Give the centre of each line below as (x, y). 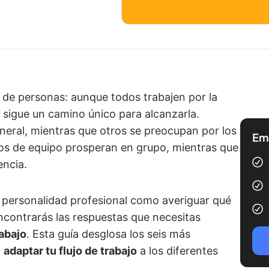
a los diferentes (177, 251)
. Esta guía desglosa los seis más (108, 234)
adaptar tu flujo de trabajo (70, 251)
